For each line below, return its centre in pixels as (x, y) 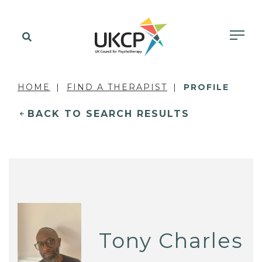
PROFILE (206, 87)
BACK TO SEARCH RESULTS (108, 114)
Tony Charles (171, 240)
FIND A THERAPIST (117, 87)
